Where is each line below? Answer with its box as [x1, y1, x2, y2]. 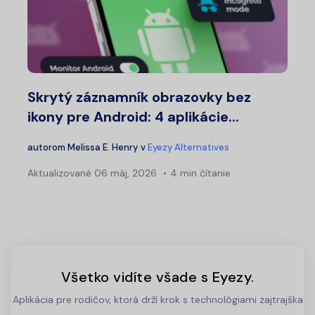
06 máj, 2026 [91, 167, 157, 180]
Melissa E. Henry [67, 141, 138, 154]
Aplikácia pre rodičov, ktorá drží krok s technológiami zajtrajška [12, 293, 303, 307]
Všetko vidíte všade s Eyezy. [60, 268, 255, 287]
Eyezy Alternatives [148, 141, 229, 154]
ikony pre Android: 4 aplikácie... [27, 108, 239, 127]
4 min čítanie [170, 167, 231, 180]
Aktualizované [27, 167, 91, 180]
